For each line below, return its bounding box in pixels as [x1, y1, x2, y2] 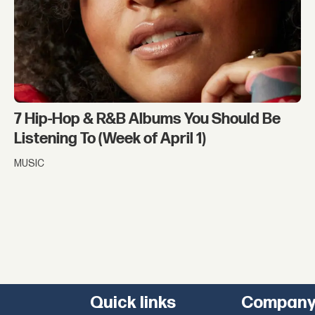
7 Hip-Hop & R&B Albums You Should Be [14, 110, 281, 129]
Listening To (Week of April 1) [14, 129, 207, 149]
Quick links [89, 292, 176, 314]
